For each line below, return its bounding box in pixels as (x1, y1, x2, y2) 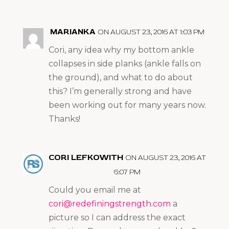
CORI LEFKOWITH (48, 152, 123, 163)
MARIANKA (50, 26, 96, 37)
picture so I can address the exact (48, 212, 186, 222)
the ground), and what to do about (48, 72, 193, 82)
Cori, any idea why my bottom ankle (48, 44, 194, 55)
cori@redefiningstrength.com (48, 198, 171, 209)
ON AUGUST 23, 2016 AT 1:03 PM (97, 27, 204, 36)
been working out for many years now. (48, 100, 206, 110)
